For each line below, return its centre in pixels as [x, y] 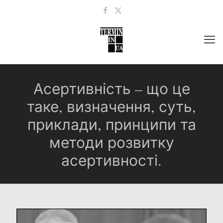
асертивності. [111, 160]
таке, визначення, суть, [111, 106]
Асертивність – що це [111, 88]
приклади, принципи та [111, 124]
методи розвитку [111, 142]
